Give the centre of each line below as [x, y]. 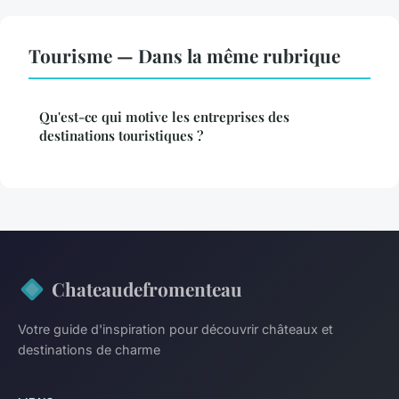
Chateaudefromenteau [147, 289]
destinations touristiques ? [121, 136]
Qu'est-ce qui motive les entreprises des [164, 117]
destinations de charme [89, 350]
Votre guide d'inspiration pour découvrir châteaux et [175, 330]
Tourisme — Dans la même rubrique [184, 56]
